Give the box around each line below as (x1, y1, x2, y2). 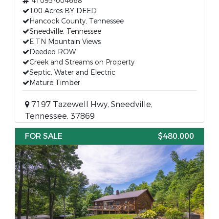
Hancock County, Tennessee (29, 17, 124, 26)
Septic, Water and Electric (29, 68, 115, 77)
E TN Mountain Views (29, 37, 101, 46)
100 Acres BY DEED (29, 6, 97, 16)
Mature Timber (29, 78, 80, 88)
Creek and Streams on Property (29, 58, 134, 67)
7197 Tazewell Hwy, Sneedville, (29, 99, 153, 109)
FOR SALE (25, 131, 63, 141)
